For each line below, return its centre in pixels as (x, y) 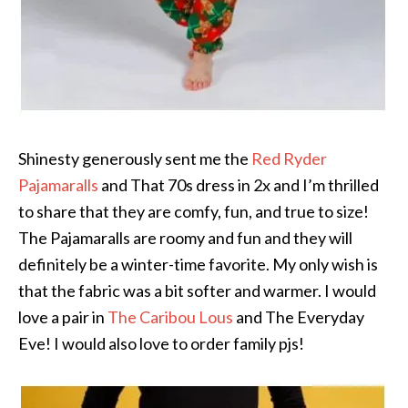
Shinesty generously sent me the (135, 158)
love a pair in (63, 317)
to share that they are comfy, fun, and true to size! (194, 211)
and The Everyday (299, 317)
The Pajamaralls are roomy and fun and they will (185, 238)
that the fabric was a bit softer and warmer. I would (197, 291)
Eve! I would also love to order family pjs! (161, 343)
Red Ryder (289, 158)
